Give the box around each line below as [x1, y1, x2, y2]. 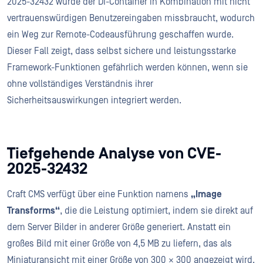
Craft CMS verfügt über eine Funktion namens [7, 189, 191, 200]
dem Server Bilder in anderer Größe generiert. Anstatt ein [7, 222, 231, 233]
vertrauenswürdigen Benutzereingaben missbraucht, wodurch [7, 13, 255, 24]
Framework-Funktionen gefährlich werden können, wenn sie [7, 62, 248, 73]
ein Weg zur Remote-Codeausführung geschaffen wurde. [7, 29, 234, 41]
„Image [191, 189, 222, 200]
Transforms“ [7, 205, 60, 217]
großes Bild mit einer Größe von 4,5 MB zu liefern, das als [7, 238, 232, 249]
